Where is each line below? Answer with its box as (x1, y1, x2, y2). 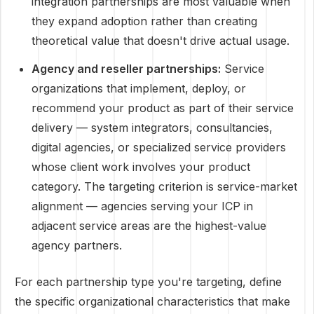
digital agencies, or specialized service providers (32, 140, 286, 154)
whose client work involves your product (32, 160, 250, 174)
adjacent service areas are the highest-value (32, 219, 266, 233)
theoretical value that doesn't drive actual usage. (32, 34, 289, 48)
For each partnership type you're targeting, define (15, 275, 282, 289)
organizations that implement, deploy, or (32, 81, 246, 95)
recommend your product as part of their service (32, 101, 294, 115)
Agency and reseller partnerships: (32, 62, 221, 76)
